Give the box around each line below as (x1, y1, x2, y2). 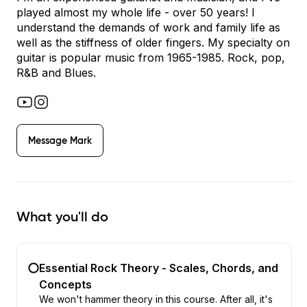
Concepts (39, 278, 92, 291)
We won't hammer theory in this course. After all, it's (39, 293, 273, 305)
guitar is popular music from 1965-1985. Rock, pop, (16, 51, 285, 64)
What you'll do (16, 208, 108, 225)
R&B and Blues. (16, 66, 96, 79)
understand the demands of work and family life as (16, 21, 280, 34)
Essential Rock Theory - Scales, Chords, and (39, 261, 278, 275)
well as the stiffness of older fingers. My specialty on (16, 36, 290, 49)
